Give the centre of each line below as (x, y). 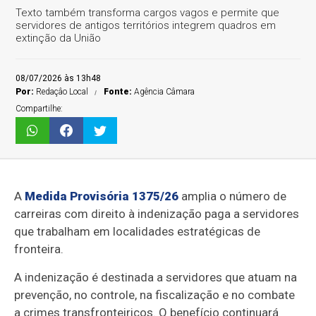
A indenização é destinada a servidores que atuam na (156, 277)
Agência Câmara (165, 92)
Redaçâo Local (62, 92)
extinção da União (59, 38)
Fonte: (119, 92)
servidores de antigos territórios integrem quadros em (146, 25)
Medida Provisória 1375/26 (102, 196)
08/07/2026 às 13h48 (59, 78)
